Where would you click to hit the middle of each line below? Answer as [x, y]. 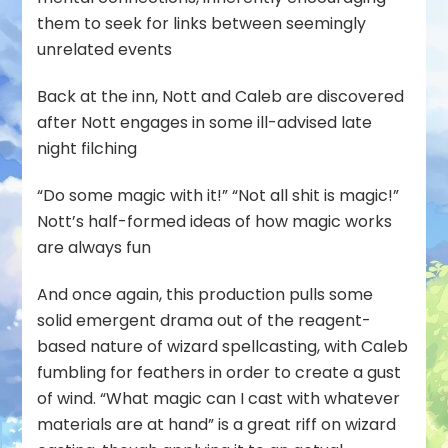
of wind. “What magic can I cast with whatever [219, 398]
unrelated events [105, 49]
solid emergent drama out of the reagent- [204, 320]
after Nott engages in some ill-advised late [205, 122]
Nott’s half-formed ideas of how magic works [215, 221]
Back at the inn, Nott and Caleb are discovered [221, 96]
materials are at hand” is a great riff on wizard [217, 424]
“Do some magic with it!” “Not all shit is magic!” [218, 195]
